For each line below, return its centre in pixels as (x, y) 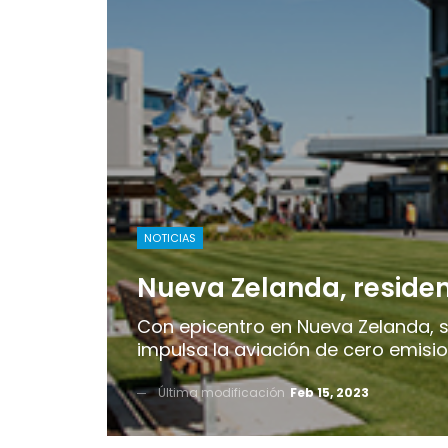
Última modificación (223, 392)
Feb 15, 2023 (329, 392)
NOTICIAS (170, 238)
